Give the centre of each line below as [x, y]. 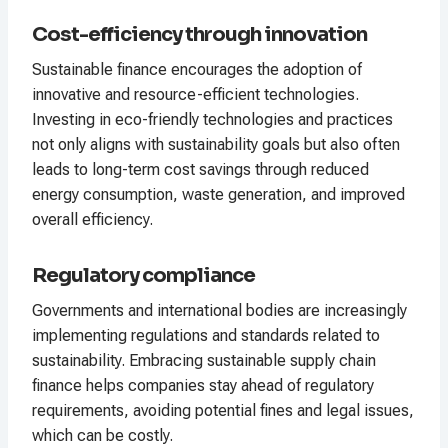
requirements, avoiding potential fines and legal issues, [223, 411]
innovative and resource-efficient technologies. [195, 95]
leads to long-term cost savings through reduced [200, 170]
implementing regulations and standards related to [206, 336]
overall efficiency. [92, 220]
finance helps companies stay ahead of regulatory [203, 386]
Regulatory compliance [143, 276]
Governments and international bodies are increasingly [219, 311]
